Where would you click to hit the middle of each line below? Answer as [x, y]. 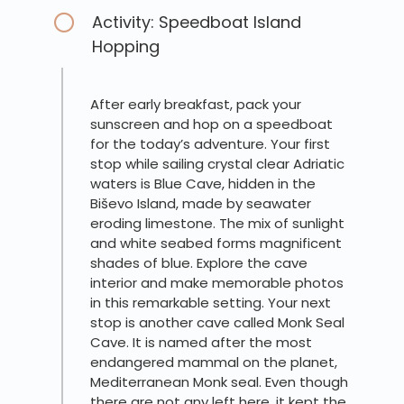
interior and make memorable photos [217, 283]
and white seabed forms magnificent [216, 243]
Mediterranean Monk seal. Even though [219, 382]
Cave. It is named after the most [201, 343]
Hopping [126, 47]
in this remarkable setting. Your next [211, 303]
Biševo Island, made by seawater [201, 204]
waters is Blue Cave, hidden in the [203, 184]
